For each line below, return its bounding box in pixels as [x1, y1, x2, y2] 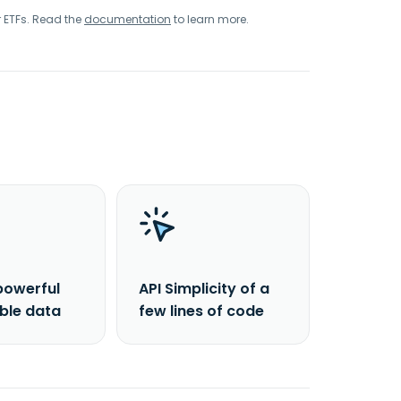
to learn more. [171, 12, 249, 27]
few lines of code [139, 301, 264, 321]
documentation [84, 12, 171, 27]
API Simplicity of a [139, 278, 269, 299]
